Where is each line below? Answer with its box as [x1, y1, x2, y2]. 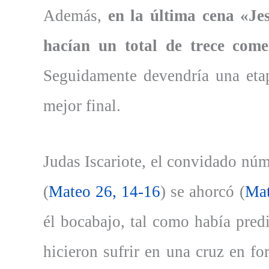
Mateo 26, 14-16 [49, 182, 161, 201]
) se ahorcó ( [160, 182, 245, 201]
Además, [43, 6, 108, 25]
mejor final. [43, 96, 121, 115]
